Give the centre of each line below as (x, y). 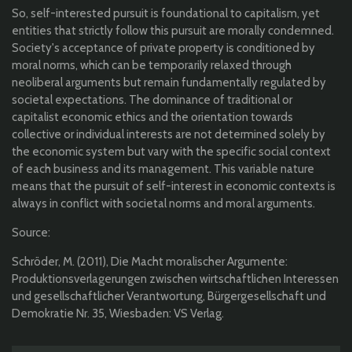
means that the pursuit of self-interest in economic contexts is (174, 187)
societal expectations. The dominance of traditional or (152, 100)
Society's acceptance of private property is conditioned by (163, 48)
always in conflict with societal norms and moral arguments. (163, 204)
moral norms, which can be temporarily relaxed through (152, 66)
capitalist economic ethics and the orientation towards (152, 117)
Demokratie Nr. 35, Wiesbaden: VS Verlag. (118, 314)
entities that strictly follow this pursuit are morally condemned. (173, 31)
